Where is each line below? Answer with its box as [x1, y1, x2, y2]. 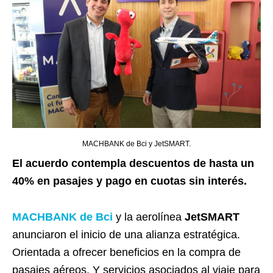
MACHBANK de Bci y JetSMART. [82, 139, 191, 148]
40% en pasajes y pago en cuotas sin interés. [12, 174, 247, 187]
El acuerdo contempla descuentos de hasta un [12, 157, 254, 169]
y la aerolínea [116, 210, 185, 223]
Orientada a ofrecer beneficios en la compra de [12, 246, 241, 258]
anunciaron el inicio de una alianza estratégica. [12, 228, 240, 241]
